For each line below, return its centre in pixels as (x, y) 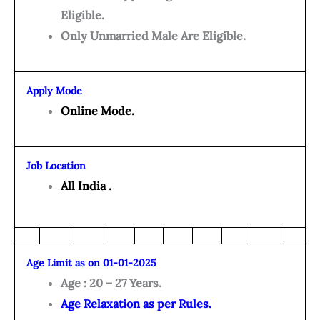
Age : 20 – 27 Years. (111, 283)
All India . (86, 186)
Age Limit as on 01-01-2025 (91, 263)
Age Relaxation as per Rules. (136, 304)
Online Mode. (97, 111)
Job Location (56, 166)
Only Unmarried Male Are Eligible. (153, 36)
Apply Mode (54, 91)
